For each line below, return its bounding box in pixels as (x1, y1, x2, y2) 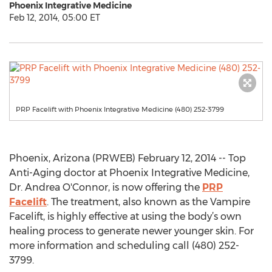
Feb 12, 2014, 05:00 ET (9, 12, 100, 23)
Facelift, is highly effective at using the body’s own (9, 211, 242, 222)
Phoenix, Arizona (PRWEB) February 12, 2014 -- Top (9, 152, 246, 164)
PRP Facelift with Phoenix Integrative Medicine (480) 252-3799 (16, 105, 224, 114)
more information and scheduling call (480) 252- (9, 240, 239, 251)
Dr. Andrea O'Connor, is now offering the (9, 182, 202, 193)
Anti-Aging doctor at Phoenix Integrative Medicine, (9, 167, 250, 178)
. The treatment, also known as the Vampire (47, 196, 250, 208)
